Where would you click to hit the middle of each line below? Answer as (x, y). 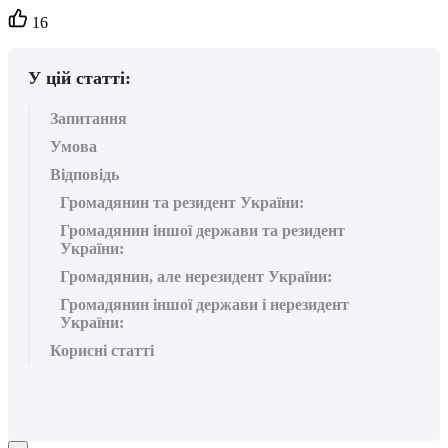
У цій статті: (79, 77)
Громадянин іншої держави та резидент (202, 230)
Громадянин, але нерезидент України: (196, 276)
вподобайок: (73, 33)
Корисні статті (102, 350)
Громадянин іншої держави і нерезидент (204, 304)
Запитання (88, 118)
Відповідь (84, 174)
